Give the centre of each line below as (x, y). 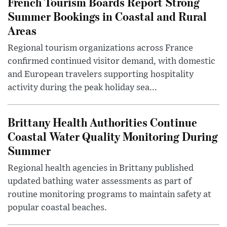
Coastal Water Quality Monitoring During (113, 136)
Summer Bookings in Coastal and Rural (107, 16)
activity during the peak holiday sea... (82, 88)
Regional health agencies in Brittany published (101, 168)
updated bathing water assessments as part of (100, 182)
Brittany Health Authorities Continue (102, 122)
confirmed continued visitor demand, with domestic (111, 62)
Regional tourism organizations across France (100, 48)
